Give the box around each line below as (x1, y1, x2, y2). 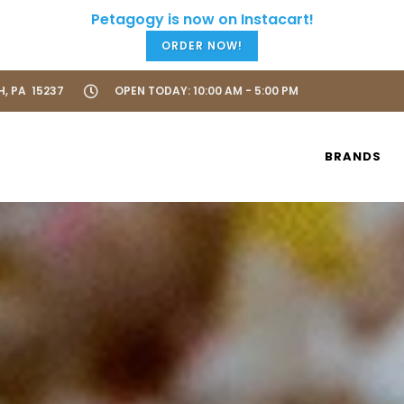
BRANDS (325, 148, 381, 165)
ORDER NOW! (161, 38, 243, 53)
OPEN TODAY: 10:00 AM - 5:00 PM (115, 83, 298, 98)
